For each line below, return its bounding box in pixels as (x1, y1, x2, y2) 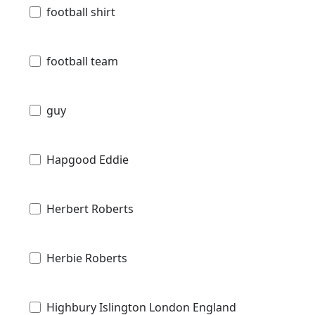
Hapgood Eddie (46, 152, 129, 168)
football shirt (46, 4, 115, 20)
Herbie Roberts (46, 250, 127, 266)
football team (46, 53, 118, 70)
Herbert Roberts (46, 201, 134, 217)
